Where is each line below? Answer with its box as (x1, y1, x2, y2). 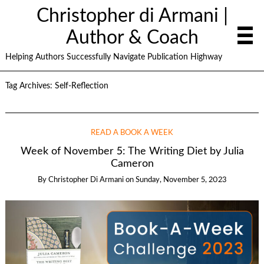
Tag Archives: (5, 82, 55, 90)
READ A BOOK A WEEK (91, 129, 173, 137)
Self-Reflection (54, 82, 108, 90)
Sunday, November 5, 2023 (135, 176, 227, 184)
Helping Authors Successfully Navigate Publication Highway (5, 52, 222, 61)
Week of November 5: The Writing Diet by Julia (20, 146, 244, 157)
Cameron (110, 159, 154, 169)
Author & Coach (65, 28, 199, 47)
